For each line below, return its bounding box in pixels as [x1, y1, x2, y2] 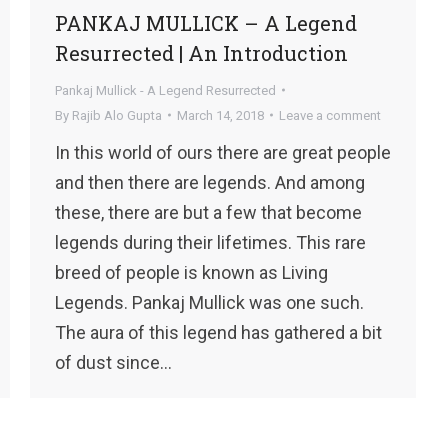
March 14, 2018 [177, 107, 264, 123]
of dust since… [55, 351, 172, 373]
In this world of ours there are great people [55, 141, 391, 163]
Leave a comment [279, 107, 381, 123]
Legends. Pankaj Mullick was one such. [55, 291, 364, 313]
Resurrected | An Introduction [55, 39, 348, 66]
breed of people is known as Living [55, 261, 328, 283]
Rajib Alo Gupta [72, 107, 162, 123]
